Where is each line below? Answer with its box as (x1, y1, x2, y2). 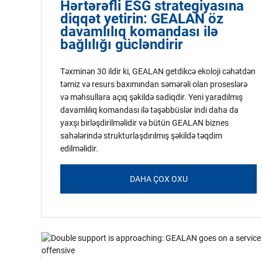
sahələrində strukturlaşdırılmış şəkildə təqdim (60, 131, 222, 140)
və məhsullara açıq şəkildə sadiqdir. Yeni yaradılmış (60, 92, 243, 102)
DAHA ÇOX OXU (129, 174, 188, 184)
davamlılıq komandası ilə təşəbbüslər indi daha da (60, 105, 239, 115)
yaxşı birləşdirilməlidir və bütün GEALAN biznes (60, 118, 229, 127)
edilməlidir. (60, 144, 98, 153)
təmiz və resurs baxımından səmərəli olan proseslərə (60, 80, 247, 89)
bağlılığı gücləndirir (60, 36, 183, 53)
